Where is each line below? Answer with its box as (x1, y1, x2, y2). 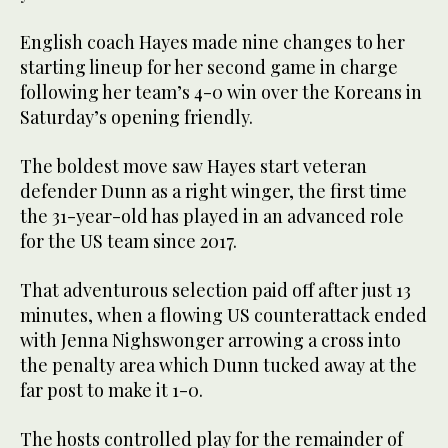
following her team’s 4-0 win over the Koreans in (20, 80, 422, 105)
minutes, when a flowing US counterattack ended (20, 303, 427, 328)
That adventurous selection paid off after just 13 (20, 278, 411, 303)
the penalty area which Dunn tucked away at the (20, 353, 417, 378)
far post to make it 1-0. (20, 378, 203, 403)
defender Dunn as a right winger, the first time (20, 179, 407, 204)
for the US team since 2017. (20, 229, 237, 254)
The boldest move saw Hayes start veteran (20, 154, 367, 179)
